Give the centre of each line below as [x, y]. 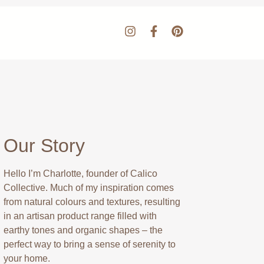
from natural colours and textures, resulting [92, 202]
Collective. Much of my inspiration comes [88, 187]
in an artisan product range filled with [80, 216]
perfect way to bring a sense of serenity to [89, 244]
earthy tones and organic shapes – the [83, 230]
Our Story [44, 145]
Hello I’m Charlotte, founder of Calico [80, 173]
